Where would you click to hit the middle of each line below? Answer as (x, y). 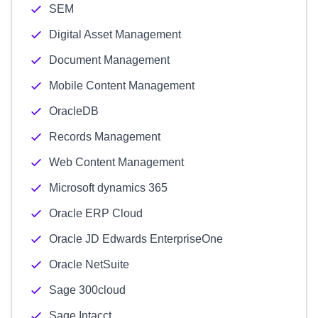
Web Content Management (116, 162)
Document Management (109, 60)
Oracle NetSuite (89, 264)
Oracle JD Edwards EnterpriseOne (136, 239)
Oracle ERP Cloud (96, 213)
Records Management (105, 137)
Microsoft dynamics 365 (108, 188)
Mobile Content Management (122, 86)
